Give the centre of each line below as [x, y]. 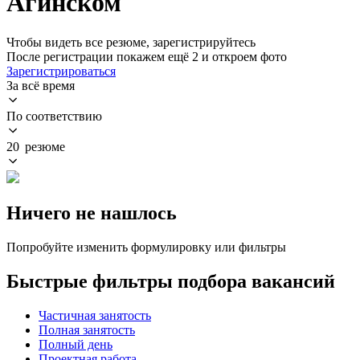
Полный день [76, 344]
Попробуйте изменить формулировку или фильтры [146, 247]
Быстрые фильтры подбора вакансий [171, 281]
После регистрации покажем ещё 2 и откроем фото [147, 56]
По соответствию [54, 116]
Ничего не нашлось [92, 213]
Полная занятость [87, 329]
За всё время [41, 85]
